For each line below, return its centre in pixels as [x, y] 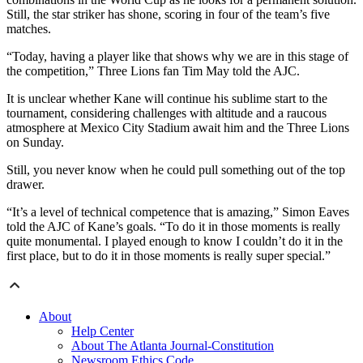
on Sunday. [35, 143]
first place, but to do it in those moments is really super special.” [169, 256]
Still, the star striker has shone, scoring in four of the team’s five [168, 15]
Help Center [102, 331]
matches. [29, 29]
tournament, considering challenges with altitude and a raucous [167, 113]
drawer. [26, 185]
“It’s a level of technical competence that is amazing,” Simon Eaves [178, 212]
